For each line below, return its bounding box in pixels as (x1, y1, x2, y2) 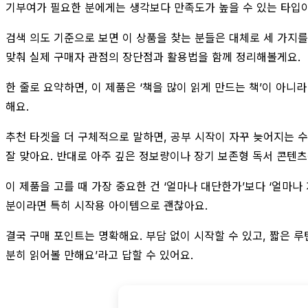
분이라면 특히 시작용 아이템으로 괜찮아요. (5, 198, 208, 212)
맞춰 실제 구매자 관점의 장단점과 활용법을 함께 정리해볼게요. (5, 49, 300, 64)
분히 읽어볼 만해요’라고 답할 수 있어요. (5, 247, 193, 262)
